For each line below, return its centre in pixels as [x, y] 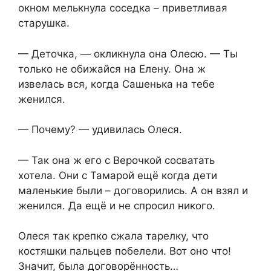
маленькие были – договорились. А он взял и [133, 190]
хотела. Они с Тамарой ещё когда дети [118, 175]
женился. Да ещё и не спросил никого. [117, 205]
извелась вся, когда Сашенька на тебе [116, 84]
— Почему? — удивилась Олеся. [100, 130]
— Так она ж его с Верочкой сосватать [116, 160]
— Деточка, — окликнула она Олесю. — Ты [128, 54]
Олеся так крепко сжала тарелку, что [113, 236]
